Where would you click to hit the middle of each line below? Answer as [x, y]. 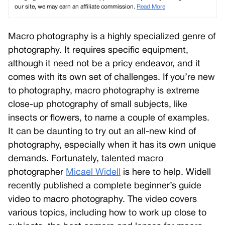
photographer [37, 173]
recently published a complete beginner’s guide [105, 186]
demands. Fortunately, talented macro [86, 159]
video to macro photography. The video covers [102, 200]
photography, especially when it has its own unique [112, 145]
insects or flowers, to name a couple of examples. [109, 118]
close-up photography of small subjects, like [98, 105]
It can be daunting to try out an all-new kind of [102, 132]
